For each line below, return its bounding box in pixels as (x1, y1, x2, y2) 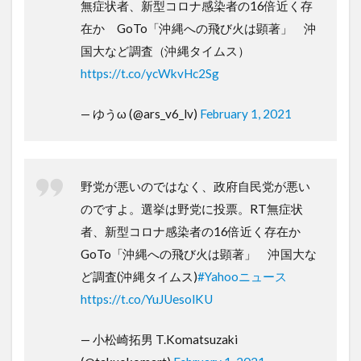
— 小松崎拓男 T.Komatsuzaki (81, 331, 238, 346)
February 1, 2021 (200, 106, 292, 121)
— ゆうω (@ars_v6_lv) (81, 106, 200, 121)
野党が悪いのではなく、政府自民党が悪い (81, 178, 310, 193)
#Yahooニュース (197, 268, 287, 284)
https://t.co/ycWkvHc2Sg (81, 65, 219, 81)
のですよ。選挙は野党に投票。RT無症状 (81, 201, 303, 216)
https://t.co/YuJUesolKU (81, 291, 213, 306)
